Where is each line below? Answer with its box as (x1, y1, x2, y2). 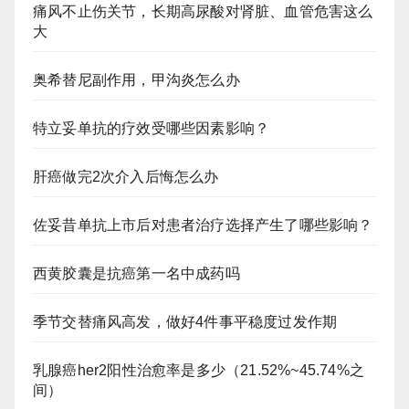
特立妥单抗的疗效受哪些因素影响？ (33, 120, 270, 136)
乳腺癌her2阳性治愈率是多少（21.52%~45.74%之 (33, 362, 364, 378)
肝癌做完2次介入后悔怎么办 (33, 168, 219, 184)
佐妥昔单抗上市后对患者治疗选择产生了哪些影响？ (33, 216, 373, 233)
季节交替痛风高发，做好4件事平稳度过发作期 (33, 313, 338, 330)
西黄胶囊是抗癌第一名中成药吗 (33, 265, 240, 281)
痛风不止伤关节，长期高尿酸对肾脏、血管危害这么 (33, 3, 373, 19)
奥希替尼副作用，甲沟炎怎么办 (33, 71, 240, 88)
